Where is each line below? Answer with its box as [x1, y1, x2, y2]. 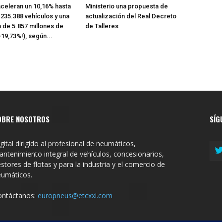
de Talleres [85, 22, 118, 30]
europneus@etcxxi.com [38, 190, 112, 200]
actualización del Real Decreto [85, 12, 176, 20]
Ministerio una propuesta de [85, 2, 168, 10]
